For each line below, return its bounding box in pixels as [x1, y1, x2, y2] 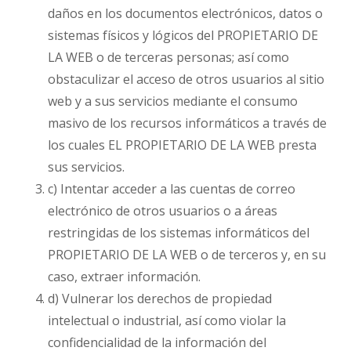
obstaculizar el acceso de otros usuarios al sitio [48, 71, 325, 88]
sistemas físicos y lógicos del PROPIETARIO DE [48, 27, 319, 44]
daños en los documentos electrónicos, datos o [48, 5, 324, 22]
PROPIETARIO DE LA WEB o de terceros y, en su [48, 246, 327, 263]
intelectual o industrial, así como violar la [48, 312, 287, 329]
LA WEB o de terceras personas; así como [48, 49, 290, 66]
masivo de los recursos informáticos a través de [48, 114, 327, 132]
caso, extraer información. [48, 268, 201, 285]
